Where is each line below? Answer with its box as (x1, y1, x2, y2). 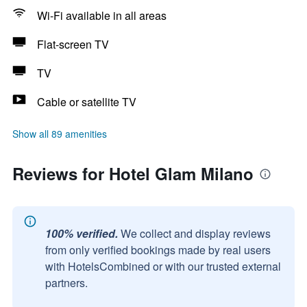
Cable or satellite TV (37, 94, 136, 110)
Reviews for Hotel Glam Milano (12, 162, 254, 185)
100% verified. (45, 225, 118, 241)
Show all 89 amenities (12, 127, 107, 140)
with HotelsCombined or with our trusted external (45, 258, 281, 274)
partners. (45, 275, 88, 291)
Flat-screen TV (37, 36, 109, 52)
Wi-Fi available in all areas (37, 8, 167, 23)
